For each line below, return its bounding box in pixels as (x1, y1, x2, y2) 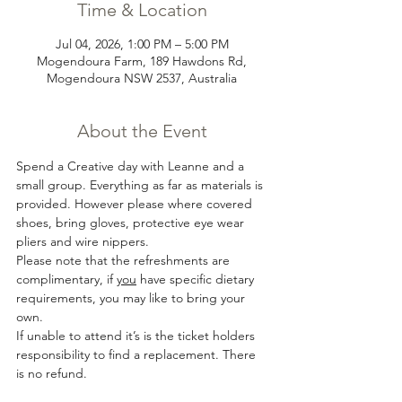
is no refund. (16, 365, 87, 382)
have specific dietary (136, 271, 258, 288)
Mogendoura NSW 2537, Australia (47, 70, 237, 87)
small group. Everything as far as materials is (16, 177, 267, 194)
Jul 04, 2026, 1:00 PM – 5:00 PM (55, 36, 229, 53)
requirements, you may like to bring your (16, 290, 249, 307)
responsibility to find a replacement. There (16, 346, 259, 363)
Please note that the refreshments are (16, 252, 233, 269)
